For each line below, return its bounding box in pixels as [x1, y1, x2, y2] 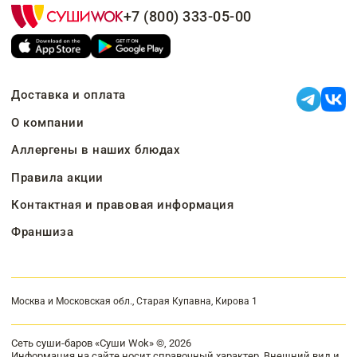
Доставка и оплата [11, 88, 126, 103]
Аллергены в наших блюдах [11, 143, 181, 158]
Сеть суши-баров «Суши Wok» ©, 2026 [11, 336, 192, 349]
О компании [11, 115, 84, 130]
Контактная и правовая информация [11, 197, 234, 212]
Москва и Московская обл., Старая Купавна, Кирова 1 [11, 295, 258, 307]
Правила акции [11, 170, 104, 185]
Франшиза [11, 225, 74, 240]
